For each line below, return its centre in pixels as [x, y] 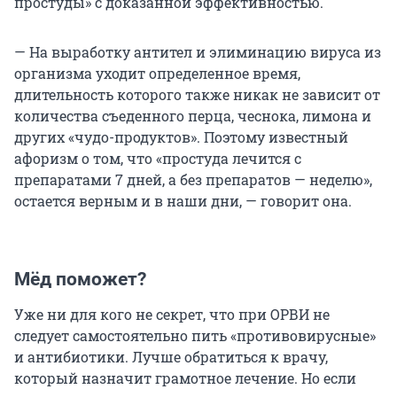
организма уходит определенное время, [157, 74]
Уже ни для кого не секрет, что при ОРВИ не [172, 315]
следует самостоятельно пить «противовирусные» [195, 336]
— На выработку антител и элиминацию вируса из [198, 52]
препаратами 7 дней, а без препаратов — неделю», [193, 180]
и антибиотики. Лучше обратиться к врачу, [171, 357]
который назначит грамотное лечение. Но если [185, 378]
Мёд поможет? [80, 280]
